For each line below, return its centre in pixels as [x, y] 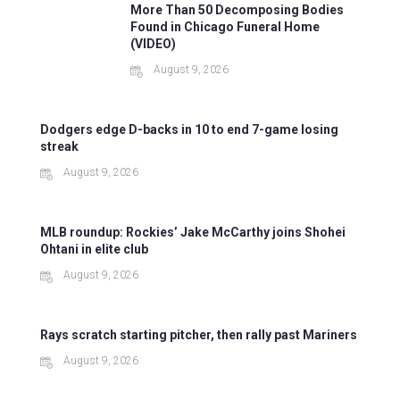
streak [59, 147]
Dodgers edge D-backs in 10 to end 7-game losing [189, 130]
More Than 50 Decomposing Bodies [237, 10]
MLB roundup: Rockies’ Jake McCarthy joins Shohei [193, 233]
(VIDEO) [154, 44]
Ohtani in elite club [94, 250]
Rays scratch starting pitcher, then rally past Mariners [199, 335]
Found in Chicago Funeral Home [225, 27]
